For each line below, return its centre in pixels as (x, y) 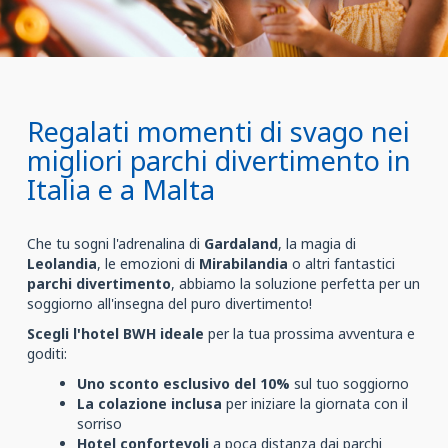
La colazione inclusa (149, 403)
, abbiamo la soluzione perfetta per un (295, 283)
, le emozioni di (148, 263)
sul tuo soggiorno (349, 383)
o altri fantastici (341, 263)
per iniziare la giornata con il (315, 403)
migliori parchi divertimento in (219, 160)
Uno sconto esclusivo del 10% (183, 383)
